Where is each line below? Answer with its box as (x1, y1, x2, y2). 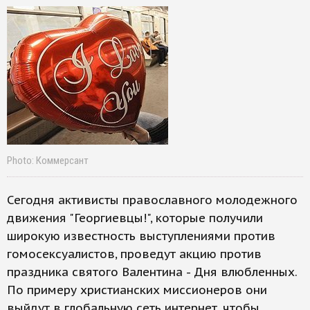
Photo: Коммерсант (7, 154, 89, 167)
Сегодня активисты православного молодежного (7, 192, 298, 208)
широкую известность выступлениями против (7, 228, 275, 244)
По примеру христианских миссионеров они (7, 282, 267, 298)
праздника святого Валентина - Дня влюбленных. (7, 264, 297, 280)
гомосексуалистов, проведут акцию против (7, 246, 262, 262)
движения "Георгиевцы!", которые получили (7, 210, 263, 226)
